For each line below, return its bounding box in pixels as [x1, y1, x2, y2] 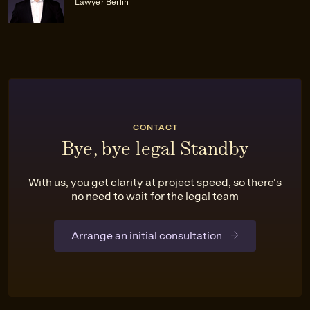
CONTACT [132, 122, 178, 133]
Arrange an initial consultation [71, 229, 222, 243]
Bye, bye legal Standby [61, 137, 249, 160]
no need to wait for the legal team [71, 190, 239, 203]
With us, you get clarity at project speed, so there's [28, 176, 282, 190]
